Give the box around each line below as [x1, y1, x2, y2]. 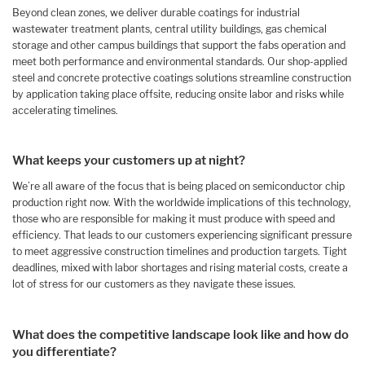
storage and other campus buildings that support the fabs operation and [12, 39, 345, 52]
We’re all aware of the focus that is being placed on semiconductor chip [12, 180, 345, 193]
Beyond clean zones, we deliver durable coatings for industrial [12, 7, 300, 20]
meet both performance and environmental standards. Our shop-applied [12, 55, 347, 68]
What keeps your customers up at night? [12, 153, 245, 169]
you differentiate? [12, 344, 117, 359]
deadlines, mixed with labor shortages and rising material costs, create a [12, 262, 348, 275]
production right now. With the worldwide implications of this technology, [12, 196, 351, 209]
